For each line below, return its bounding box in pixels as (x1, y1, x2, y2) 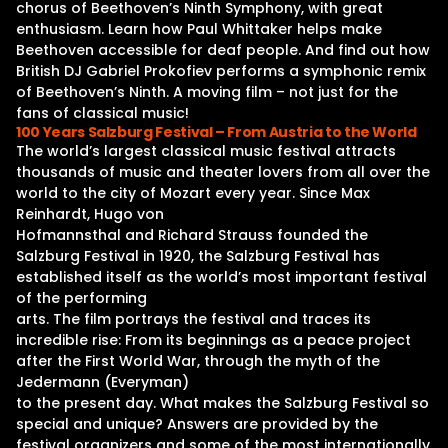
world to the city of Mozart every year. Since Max (16, 183, 370, 203)
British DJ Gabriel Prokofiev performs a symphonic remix (16, 61, 426, 81)
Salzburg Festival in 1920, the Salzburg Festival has (16, 246, 380, 266)
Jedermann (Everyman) (16, 372, 189, 392)
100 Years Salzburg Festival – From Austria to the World (16, 122, 417, 142)
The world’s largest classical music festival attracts (16, 141, 396, 161)
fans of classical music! (16, 103, 189, 123)
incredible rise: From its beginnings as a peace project (16, 330, 411, 350)
